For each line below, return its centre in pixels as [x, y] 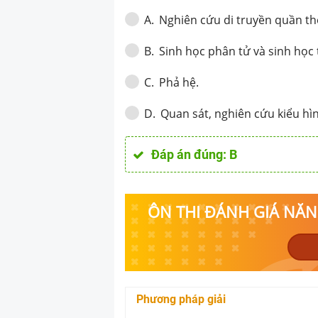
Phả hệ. [179, 82]
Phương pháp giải [181, 299]
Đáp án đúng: [191, 154]
